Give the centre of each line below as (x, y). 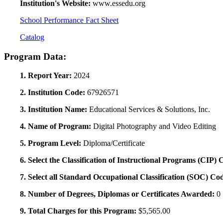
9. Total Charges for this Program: (79, 211)
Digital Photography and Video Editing (155, 126)
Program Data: (35, 56)
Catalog (32, 37)
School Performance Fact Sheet (69, 20)
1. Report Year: (47, 76)
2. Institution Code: (54, 93)
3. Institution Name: (55, 110)
